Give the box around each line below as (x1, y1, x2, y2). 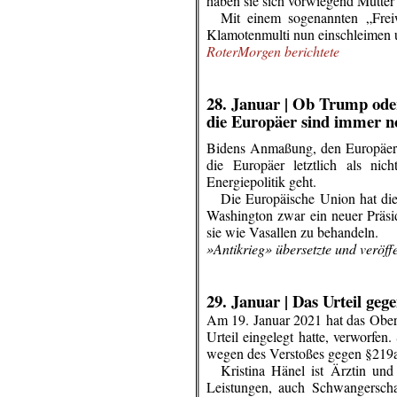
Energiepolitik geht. (206, 172, 316, 191)
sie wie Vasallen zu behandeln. (206, 222, 378, 241)
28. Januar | (206, 91, 292, 115)
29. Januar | (206, 289, 288, 313)
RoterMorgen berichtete (206, 42, 339, 60)
